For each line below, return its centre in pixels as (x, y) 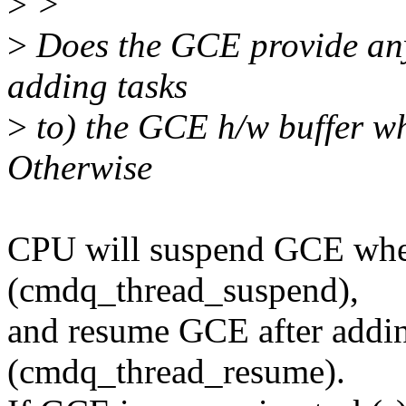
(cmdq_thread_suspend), (183, 290)
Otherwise (80, 168)
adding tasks (97, 86)
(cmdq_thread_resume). (176, 372)
